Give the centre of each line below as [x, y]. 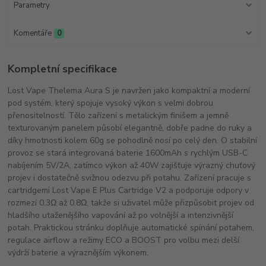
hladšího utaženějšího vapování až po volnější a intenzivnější [121, 215]
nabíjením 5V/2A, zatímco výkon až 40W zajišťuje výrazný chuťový [132, 165]
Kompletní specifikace [63, 69]
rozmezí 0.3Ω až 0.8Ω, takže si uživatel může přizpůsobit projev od [131, 202]
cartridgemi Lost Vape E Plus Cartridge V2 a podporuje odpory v [129, 190]
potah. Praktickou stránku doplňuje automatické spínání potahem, [131, 227]
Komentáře [32, 34]
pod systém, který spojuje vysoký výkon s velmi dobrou [111, 103]
